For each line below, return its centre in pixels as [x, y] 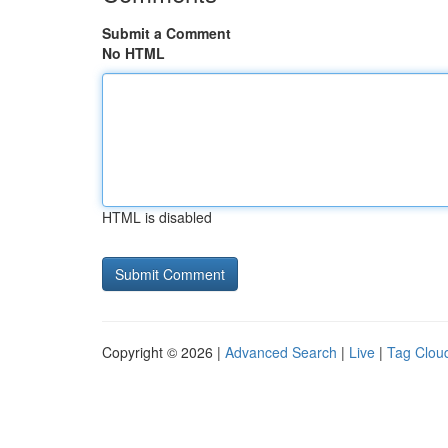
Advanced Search [281, 352]
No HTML [133, 53]
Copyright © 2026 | [163, 352]
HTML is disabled [157, 217]
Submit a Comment [166, 33]
